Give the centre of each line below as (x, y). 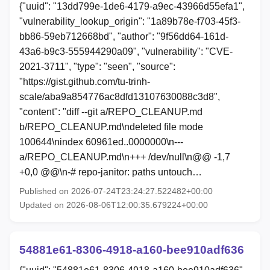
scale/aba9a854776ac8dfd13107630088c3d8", (120, 97)
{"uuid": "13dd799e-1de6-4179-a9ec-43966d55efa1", (132, 7)
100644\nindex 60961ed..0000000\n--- (101, 142)
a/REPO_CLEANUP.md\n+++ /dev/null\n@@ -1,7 (125, 157)
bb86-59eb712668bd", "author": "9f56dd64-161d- (124, 37)
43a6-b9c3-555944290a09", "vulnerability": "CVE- (126, 52)
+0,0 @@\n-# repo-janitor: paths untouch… (111, 172)
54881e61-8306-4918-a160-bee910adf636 (132, 250)
